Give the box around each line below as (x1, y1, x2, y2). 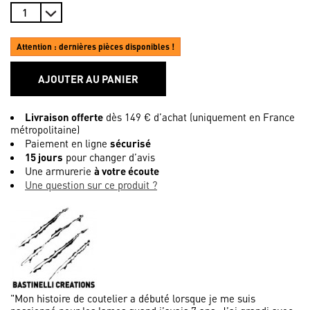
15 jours (25, 150, 63, 165)
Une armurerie (25, 164, 94, 179)
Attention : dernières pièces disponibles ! (17, 42, 174, 53)
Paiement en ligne (25, 136, 110, 151)
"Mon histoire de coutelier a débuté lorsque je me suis (10, 291, 255, 306)
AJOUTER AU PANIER (38, 72, 138, 86)
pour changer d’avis (63, 150, 155, 165)
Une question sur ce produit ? (25, 178, 157, 192)
